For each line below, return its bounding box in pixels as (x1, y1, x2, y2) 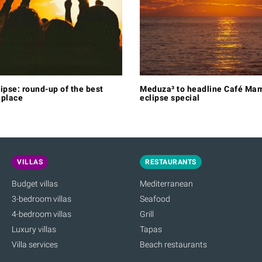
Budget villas (12, 178, 58, 188)
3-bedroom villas (12, 194, 71, 204)
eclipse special (140, 92, 200, 102)
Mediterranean (140, 178, 193, 188)
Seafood (140, 194, 170, 204)
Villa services (12, 239, 58, 249)
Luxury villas (12, 224, 56, 234)
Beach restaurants (140, 239, 207, 249)
